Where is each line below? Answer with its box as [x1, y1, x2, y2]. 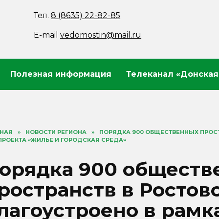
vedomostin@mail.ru [60, 30, 142, 40]
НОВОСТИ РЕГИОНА [25, 129, 87, 135]
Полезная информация [10, 69, 111, 79]
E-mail [34, 30, 61, 40]
